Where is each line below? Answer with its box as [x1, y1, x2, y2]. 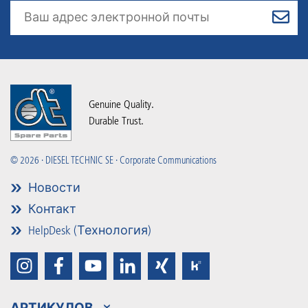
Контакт [25, 201, 76, 217]
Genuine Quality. [89, 98, 154, 111]
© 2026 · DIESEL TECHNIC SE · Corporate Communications [10, 154, 217, 166]
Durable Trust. [89, 114, 144, 128]
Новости [25, 179, 80, 195]
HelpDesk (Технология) [25, 222, 151, 238]
